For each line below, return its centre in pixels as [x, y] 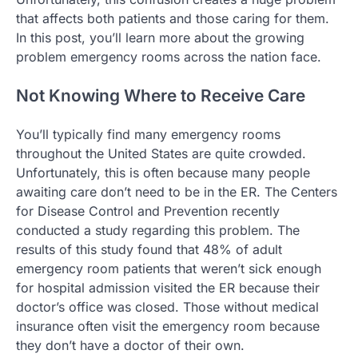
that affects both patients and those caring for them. [173, 19]
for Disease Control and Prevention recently [148, 211]
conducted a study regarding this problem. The [158, 230]
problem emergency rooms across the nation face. [169, 57]
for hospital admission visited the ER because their [168, 287]
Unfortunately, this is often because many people [163, 172]
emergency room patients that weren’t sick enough [169, 268]
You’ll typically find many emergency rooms [148, 134]
